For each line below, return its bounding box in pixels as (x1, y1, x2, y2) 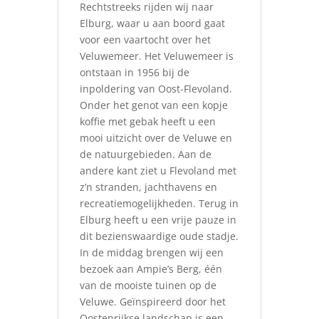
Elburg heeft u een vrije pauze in (79, 213, 236, 226)
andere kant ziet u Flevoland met (79, 164, 236, 177)
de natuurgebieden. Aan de (79, 147, 211, 161)
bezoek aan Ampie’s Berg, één (79, 262, 222, 276)
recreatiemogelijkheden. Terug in (79, 197, 239, 210)
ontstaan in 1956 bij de (79, 66, 189, 79)
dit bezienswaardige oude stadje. (79, 229, 239, 243)
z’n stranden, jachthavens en (79, 180, 217, 194)
